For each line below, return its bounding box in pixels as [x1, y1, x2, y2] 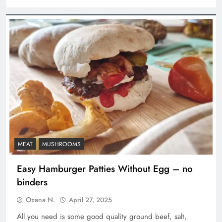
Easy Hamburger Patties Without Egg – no [17, 162, 193, 175]
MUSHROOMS [42, 139, 81, 149]
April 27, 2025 [69, 195, 112, 205]
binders [17, 175, 48, 189]
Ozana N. [26, 194, 55, 205]
